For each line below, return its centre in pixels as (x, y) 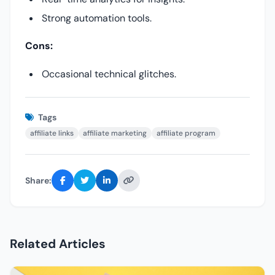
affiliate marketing (115, 133)
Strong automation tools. (97, 18)
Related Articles (58, 244)
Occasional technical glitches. (109, 74)
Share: (38, 180)
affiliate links (52, 133)
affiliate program (186, 133)
